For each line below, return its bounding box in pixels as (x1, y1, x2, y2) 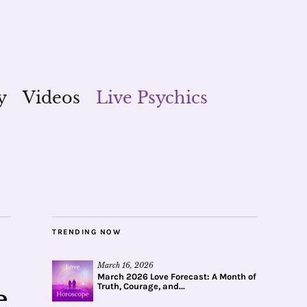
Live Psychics (95, 87, 208, 108)
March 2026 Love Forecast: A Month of (97, 271, 256, 282)
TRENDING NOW (52, 228, 121, 236)
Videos (22, 87, 80, 108)
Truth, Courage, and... (97, 281, 185, 291)
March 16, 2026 (97, 260, 153, 270)
